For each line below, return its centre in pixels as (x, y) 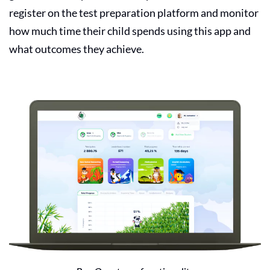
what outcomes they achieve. (77, 49)
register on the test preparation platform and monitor (134, 12)
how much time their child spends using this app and (130, 30)
